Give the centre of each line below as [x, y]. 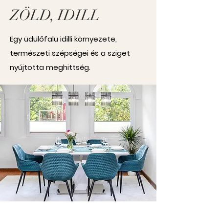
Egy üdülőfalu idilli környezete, [63, 39]
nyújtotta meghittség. [50, 67]
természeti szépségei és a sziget [70, 53]
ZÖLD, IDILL [55, 15]
